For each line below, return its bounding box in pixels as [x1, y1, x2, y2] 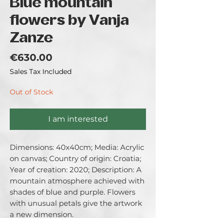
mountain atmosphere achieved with [10, 176, 145, 185]
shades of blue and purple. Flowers [10, 187, 135, 197]
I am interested [48, 114, 108, 124]
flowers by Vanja [10, 15, 129, 28]
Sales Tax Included [10, 67, 72, 76]
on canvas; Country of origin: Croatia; [10, 154, 141, 163]
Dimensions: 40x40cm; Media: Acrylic [10, 143, 144, 152]
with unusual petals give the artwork [10, 199, 142, 208]
